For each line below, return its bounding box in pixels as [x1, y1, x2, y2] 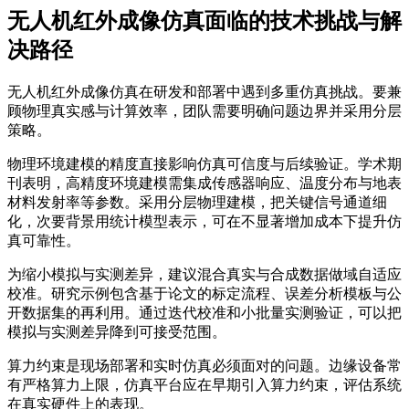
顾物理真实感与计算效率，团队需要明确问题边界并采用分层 [7, 103, 402, 120]
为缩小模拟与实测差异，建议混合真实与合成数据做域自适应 [7, 267, 402, 283]
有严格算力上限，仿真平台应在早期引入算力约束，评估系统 [7, 377, 402, 393]
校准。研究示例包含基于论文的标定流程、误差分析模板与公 [7, 286, 402, 302]
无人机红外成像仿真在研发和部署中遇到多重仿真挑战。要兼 [7, 84, 402, 100]
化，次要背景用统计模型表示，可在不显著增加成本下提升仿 [7, 214, 402, 230]
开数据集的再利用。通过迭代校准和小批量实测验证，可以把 [7, 305, 402, 321]
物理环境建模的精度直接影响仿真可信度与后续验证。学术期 [7, 156, 402, 173]
